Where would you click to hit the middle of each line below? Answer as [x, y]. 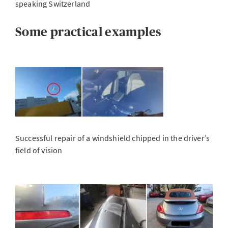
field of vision [41, 150]
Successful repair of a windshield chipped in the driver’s [113, 138]
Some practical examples [88, 32]
